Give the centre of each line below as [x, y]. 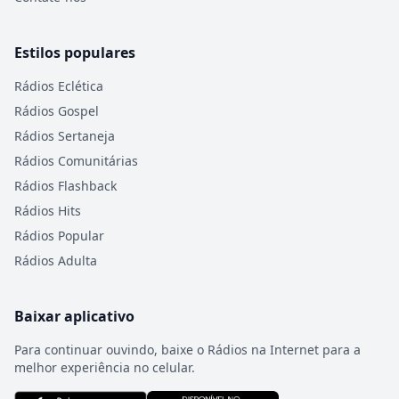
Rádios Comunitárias [76, 161]
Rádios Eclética [59, 86]
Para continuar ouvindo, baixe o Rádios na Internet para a [187, 350]
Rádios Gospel [57, 111]
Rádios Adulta [56, 261]
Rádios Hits [48, 211]
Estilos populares [75, 53]
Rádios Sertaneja [65, 136]
